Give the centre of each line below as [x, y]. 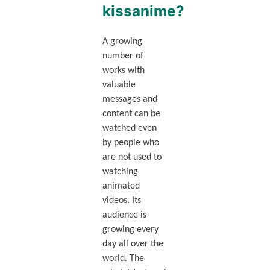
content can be [131, 114]
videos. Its [121, 201]
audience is [124, 215]
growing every [130, 230]
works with [123, 71]
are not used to [132, 158]
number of [123, 56]
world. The [123, 259]
